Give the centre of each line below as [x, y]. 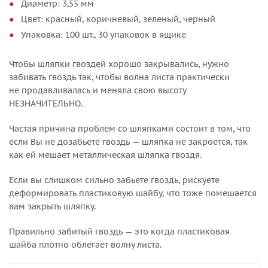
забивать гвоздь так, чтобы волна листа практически [119, 77]
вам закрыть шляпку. [52, 206]
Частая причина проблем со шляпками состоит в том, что [130, 129]
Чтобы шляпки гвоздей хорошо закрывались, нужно [119, 64]
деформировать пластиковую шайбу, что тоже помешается [133, 193]
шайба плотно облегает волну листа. [85, 245]
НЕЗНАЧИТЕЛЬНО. [46, 103]
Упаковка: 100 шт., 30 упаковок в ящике [103, 35]
